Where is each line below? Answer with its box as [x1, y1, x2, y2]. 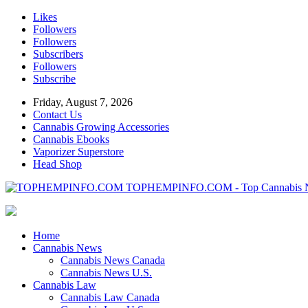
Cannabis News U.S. [60, 267, 152, 278]
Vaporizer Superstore [33, 146, 124, 157]
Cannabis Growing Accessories [33, 121, 169, 133]
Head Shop [33, 158, 82, 170]
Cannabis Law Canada [60, 291, 159, 303]
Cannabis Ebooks [33, 133, 109, 145]
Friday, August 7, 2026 [33, 96, 133, 108]
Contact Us [33, 109, 82, 120]
